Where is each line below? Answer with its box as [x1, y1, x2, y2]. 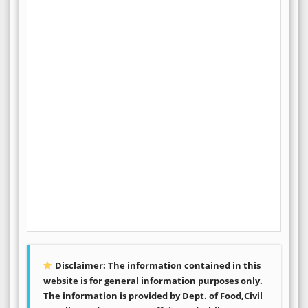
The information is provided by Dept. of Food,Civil [43, 289, 263, 302]
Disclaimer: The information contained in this [55, 258, 261, 272]
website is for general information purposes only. [43, 274, 263, 287]
